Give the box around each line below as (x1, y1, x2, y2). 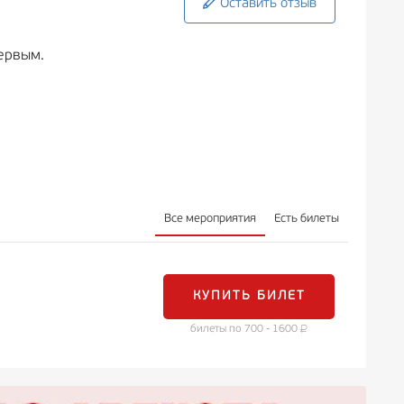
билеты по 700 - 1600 (190, 323, 300, 335)
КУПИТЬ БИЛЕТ (192, 289, 306, 303)
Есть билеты (274, 213, 339, 225)
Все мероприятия (164, 213, 256, 225)
